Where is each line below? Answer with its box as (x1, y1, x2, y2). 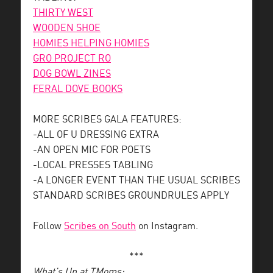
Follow (33, 221, 64, 232)
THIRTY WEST (33, 8, 93, 18)
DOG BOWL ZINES (33, 69, 111, 79)
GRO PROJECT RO (33, 54, 111, 64)
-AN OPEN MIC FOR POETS (33, 145, 151, 155)
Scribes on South (64, 221, 136, 232)
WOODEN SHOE (33, 23, 101, 34)
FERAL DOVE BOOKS (33, 84, 122, 94)
